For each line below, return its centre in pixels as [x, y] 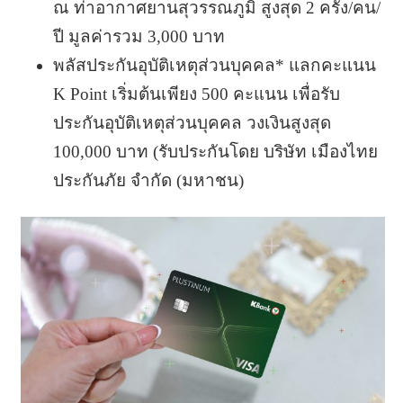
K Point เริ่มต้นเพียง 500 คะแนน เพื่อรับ [196, 94]
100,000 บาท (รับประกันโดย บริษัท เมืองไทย [215, 151]
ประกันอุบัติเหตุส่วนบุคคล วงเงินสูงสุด [192, 122]
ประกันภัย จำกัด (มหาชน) [148, 180]
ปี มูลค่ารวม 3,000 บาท [139, 36]
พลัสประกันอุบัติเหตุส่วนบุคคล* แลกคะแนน [214, 65]
